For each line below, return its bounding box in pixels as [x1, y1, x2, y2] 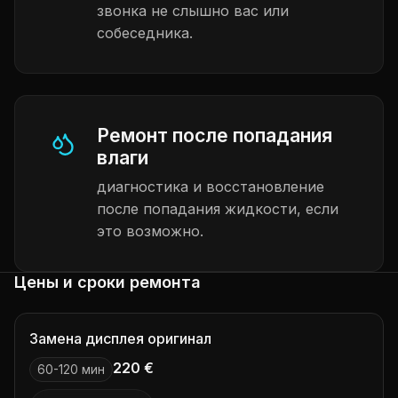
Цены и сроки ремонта [14, 273, 201, 291]
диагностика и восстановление [97, 178, 324, 195]
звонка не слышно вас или [97, 2, 289, 20]
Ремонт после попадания [97, 123, 332, 147]
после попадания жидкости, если [97, 200, 338, 218]
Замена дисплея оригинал [29, 330, 211, 347]
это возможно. [97, 222, 203, 240]
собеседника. [97, 24, 193, 42]
